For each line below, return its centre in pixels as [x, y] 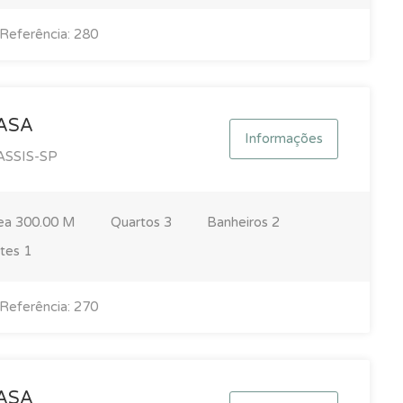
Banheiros [239, 222]
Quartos [137, 222]
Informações [283, 138]
